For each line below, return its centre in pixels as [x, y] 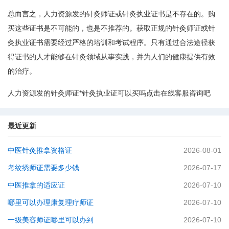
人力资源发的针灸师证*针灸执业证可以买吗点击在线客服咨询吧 [109, 93]
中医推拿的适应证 [36, 185]
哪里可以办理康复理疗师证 [51, 202]
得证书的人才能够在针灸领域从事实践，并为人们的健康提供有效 [111, 57]
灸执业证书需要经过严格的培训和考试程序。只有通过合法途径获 [111, 42]
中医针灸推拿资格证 [40, 150]
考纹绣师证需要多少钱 [43, 168]
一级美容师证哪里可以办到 [51, 220]
